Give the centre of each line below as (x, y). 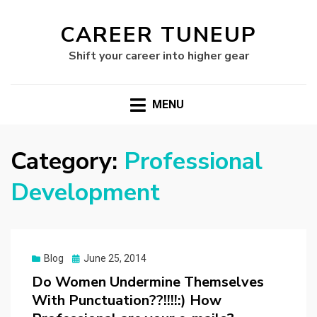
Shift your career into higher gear (158, 56)
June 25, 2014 (115, 259)
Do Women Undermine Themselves (148, 282)
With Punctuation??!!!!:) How (127, 301)
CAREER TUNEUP (158, 35)
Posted (87, 258)
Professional (193, 162)
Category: (64, 162)
